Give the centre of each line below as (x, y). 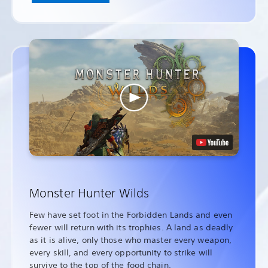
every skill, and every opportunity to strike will (121, 253)
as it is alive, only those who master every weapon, (131, 240)
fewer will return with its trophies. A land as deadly (131, 228)
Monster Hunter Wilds (89, 193)
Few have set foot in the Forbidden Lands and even (131, 215)
